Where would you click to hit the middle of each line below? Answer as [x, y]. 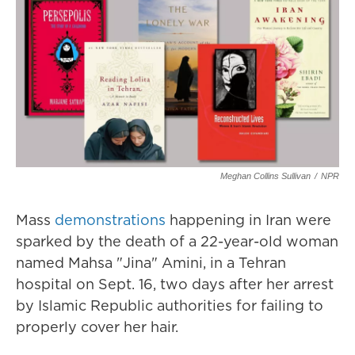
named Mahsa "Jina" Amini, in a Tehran [151, 263]
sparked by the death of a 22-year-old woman [177, 242]
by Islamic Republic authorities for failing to [170, 306]
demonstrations [110, 220]
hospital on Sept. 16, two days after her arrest [175, 284]
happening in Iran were [248, 220]
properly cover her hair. [97, 327]
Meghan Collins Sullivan [265, 176]
